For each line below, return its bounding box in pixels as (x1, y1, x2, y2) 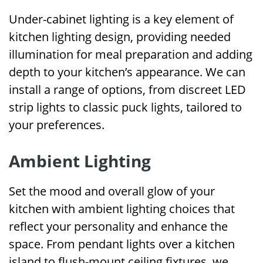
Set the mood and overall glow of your (9, 183, 215, 199)
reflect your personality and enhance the (9, 218, 228, 234)
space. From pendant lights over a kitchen (9, 236, 235, 252)
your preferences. (9, 117, 104, 133)
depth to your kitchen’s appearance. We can (9, 64, 245, 80)
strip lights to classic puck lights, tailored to (9, 99, 242, 115)
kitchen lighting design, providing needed (9, 29, 231, 45)
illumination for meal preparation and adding (9, 46, 252, 62)
